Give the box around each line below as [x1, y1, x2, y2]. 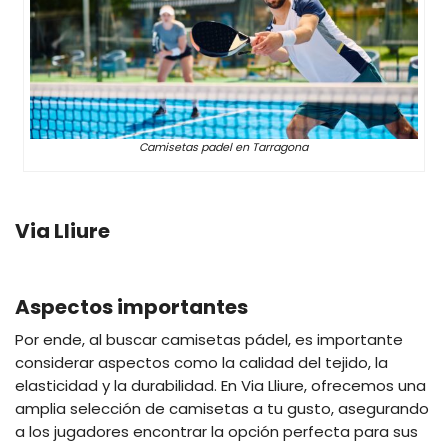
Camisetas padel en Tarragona [139, 138, 309, 155]
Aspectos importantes [15, 292, 248, 321]
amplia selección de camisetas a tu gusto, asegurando [15, 397, 429, 419]
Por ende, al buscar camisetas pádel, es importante [15, 328, 403, 350]
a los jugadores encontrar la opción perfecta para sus [15, 420, 418, 442]
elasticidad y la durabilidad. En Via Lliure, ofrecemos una [15, 374, 426, 396]
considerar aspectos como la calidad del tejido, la [15, 351, 388, 373]
